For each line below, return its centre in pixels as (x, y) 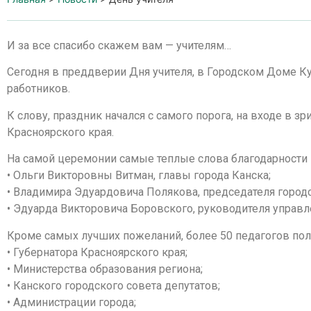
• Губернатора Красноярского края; (97, 252)
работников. (39, 89)
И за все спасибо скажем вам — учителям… (119, 45)
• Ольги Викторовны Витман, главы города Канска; (139, 176)
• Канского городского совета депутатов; (114, 285)
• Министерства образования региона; (105, 269)
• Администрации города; (72, 302)
